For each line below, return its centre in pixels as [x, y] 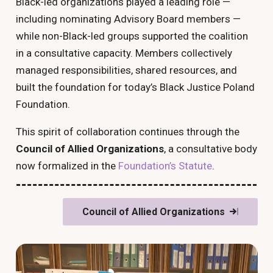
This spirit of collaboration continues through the [127, 131]
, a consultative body [210, 148]
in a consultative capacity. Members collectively [124, 53]
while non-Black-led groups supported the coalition [132, 36]
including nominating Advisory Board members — [128, 19]
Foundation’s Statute [165, 165]
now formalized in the [67, 165]
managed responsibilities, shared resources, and [126, 70]
